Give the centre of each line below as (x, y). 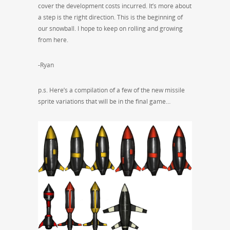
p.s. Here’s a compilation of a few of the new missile (111, 90)
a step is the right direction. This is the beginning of (110, 17)
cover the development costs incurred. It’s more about (115, 6)
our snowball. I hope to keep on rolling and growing (110, 29)
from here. (53, 40)
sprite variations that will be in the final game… (104, 102)
